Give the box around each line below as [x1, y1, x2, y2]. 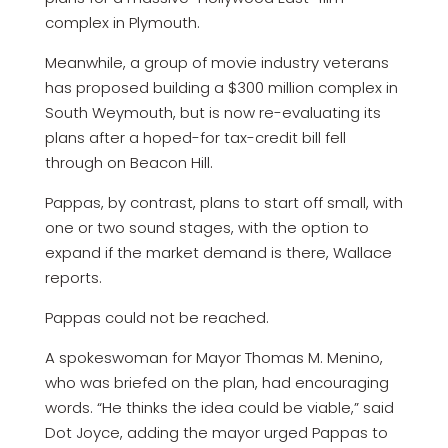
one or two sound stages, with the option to [44, 216, 369, 238]
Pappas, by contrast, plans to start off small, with [44, 191, 403, 213]
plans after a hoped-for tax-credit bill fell [44, 126, 346, 148]
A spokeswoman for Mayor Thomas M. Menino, [44, 346, 383, 368]
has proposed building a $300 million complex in [44, 76, 398, 98]
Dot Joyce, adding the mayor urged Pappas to [44, 421, 388, 443]
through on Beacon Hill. [44, 151, 213, 173]
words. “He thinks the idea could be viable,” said [44, 396, 394, 418]
